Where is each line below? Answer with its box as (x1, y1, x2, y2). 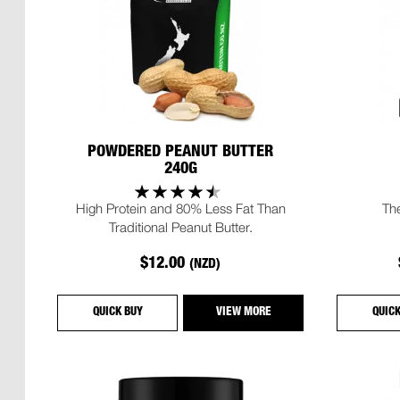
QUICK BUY (92, 307, 143, 320)
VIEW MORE (215, 307, 271, 320)
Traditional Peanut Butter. (108, 219, 253, 236)
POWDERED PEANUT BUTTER (87, 144, 274, 161)
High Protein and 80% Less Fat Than (75, 200, 286, 217)
